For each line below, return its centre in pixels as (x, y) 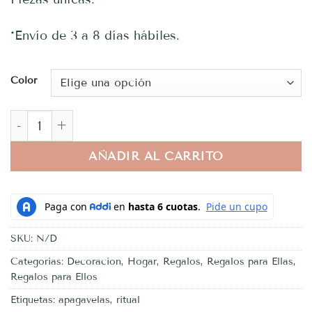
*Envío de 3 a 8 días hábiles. (95, 35)
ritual (128, 299)
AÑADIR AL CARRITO (156, 156)
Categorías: (39, 261)
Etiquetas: (34, 299)
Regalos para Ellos (54, 276)
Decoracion (94, 261)
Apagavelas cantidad (66, 118)
